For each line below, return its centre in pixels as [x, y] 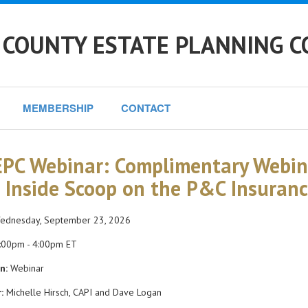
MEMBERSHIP [58, 108]
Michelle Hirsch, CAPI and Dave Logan [82, 292]
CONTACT [146, 108]
